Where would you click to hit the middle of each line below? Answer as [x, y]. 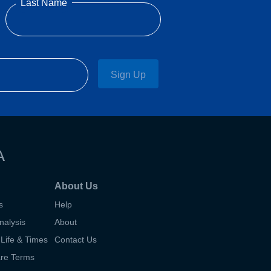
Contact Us [76, 240]
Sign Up [128, 74]
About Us [77, 186]
